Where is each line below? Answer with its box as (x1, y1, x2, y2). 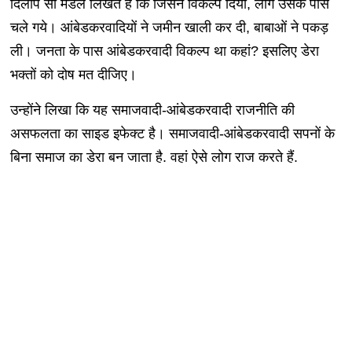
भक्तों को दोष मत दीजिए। (9, 67, 137, 83)
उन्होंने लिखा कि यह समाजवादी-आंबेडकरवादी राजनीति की (9, 102, 295, 119)
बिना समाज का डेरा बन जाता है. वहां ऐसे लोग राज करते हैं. (9, 149, 298, 166)
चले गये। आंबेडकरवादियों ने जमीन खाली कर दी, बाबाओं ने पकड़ (9, 20, 328, 36)
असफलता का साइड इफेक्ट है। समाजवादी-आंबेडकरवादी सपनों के (9, 126, 335, 142)
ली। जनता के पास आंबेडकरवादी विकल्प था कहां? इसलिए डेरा (9, 43, 319, 60)
